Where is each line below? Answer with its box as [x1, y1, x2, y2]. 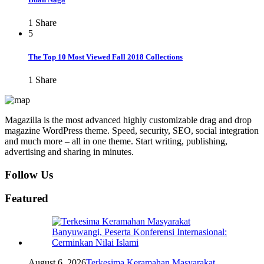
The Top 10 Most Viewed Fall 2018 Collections [28, 52, 183, 61]
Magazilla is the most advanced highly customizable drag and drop [5, 114, 252, 125]
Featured [5, 192, 48, 205]
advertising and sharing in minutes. [5, 146, 134, 157]
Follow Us [5, 168, 53, 181]
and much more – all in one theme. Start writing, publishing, [5, 136, 227, 146]
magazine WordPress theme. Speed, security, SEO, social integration [5, 125, 259, 136]
